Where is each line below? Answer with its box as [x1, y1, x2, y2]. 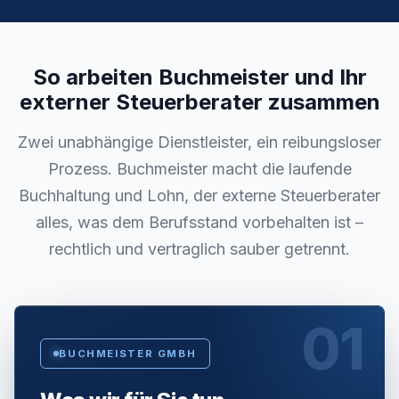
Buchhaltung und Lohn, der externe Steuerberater [19, 186, 380, 206]
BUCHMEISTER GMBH [59, 346, 197, 360]
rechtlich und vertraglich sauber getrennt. [49, 240, 350, 259]
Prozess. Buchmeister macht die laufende [47, 159, 352, 179]
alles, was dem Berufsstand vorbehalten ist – [36, 213, 363, 232]
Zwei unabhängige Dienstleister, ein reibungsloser [18, 133, 381, 152]
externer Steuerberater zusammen [19, 89, 380, 116]
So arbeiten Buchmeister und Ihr [32, 64, 367, 91]
